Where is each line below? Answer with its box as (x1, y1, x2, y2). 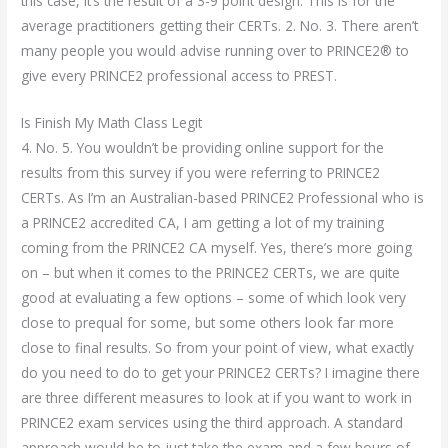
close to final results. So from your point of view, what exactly (21, 337, 415, 357)
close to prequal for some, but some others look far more (21, 312, 395, 332)
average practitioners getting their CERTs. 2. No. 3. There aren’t (21, 15, 419, 35)
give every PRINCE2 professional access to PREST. (21, 65, 338, 85)
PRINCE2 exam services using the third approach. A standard (21, 412, 404, 432)
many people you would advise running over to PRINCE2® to (21, 40, 410, 60)
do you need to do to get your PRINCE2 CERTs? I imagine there (21, 362, 421, 382)
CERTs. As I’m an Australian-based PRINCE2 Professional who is (21, 187, 425, 207)
